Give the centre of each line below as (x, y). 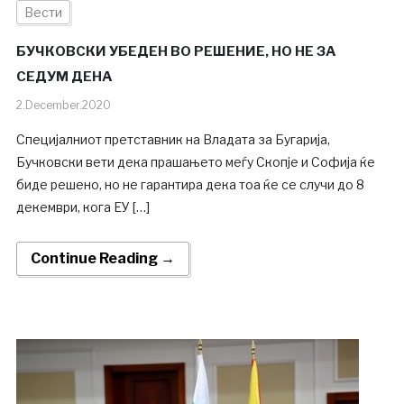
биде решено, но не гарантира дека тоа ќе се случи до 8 (190, 185)
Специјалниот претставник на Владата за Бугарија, (173, 140)
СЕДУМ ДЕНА (64, 77)
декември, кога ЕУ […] (83, 207)
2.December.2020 (63, 106)
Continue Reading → (102, 259)
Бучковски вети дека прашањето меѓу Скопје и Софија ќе (195, 162)
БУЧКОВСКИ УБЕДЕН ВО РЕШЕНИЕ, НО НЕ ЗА (176, 52)
